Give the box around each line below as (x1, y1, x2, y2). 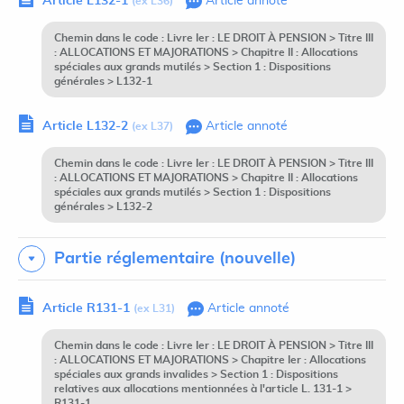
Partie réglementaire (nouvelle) (54, 250, 296, 267)
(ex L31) (133, 304, 175, 314)
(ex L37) (132, 122, 173, 132)
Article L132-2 (42, 120, 132, 133)
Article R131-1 (42, 302, 133, 315)
